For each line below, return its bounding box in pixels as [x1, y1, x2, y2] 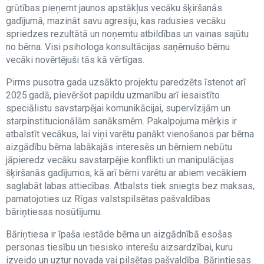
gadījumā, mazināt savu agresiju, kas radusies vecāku [6, 15, 226, 27]
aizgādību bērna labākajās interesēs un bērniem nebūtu [6, 141, 232, 153]
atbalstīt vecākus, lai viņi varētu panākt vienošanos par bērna [6, 128, 254, 140]
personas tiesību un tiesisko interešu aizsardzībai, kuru [6, 242, 233, 253]
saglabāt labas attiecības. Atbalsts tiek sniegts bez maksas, [6, 180, 255, 192]
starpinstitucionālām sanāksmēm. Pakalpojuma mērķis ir [6, 115, 237, 127]
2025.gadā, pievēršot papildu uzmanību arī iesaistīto [6, 90, 220, 101]
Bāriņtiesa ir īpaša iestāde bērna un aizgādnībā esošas [6, 229, 232, 240]
